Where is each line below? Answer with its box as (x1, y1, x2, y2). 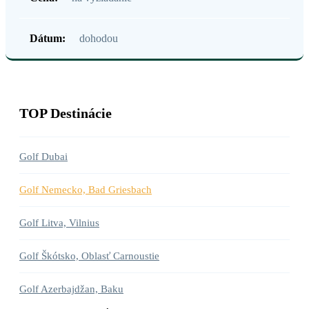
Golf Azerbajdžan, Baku (19, 283, 123, 295)
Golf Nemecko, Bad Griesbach (19, 184, 152, 196)
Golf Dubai (19, 151, 68, 163)
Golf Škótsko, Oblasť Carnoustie (19, 250, 159, 262)
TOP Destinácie (19, 106, 112, 121)
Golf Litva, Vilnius (19, 217, 99, 229)
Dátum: (30, 32, 66, 45)
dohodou (79, 32, 118, 45)
